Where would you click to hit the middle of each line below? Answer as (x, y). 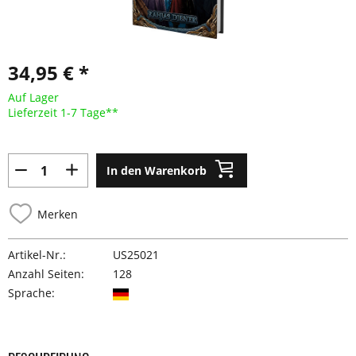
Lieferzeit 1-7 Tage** (63, 112)
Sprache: (31, 293)
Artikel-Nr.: (37, 255)
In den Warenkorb (157, 170)
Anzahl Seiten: (46, 274)
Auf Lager (33, 97)
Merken (58, 214)
